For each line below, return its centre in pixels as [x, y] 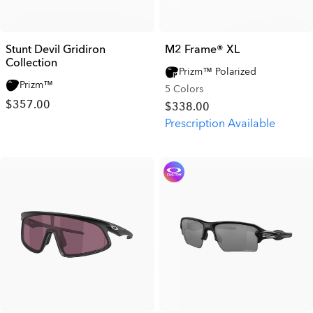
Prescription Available [220, 124]
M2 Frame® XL [202, 50]
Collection [31, 63]
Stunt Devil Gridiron [56, 50]
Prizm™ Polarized [217, 72]
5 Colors [184, 89]
